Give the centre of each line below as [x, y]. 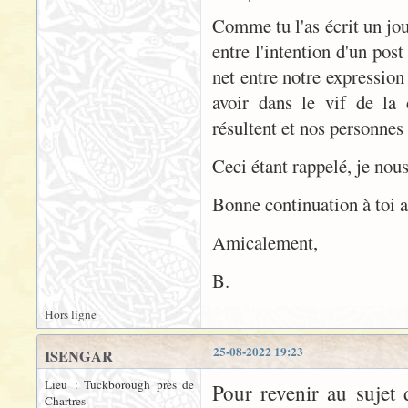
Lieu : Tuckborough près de [119, 385]
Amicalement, [265, 243]
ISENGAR [79, 357]
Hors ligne [71, 315]
